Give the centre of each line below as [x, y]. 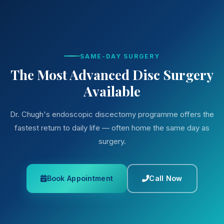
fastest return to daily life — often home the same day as [112, 127]
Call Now [166, 178]
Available [112, 91]
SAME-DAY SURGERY [120, 56]
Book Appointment [80, 178]
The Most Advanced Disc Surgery [112, 74]
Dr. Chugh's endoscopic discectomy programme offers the [112, 114]
